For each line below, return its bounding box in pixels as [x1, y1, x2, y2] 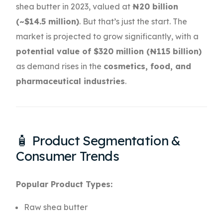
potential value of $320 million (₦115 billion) [16, 46, 202, 57]
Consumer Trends [16, 148, 119, 165]
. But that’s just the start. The [79, 16, 188, 27]
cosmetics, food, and [104, 61, 192, 72]
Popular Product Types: [16, 179, 113, 190]
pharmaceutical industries [16, 76, 125, 87]
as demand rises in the [16, 61, 104, 72]
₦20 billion [132, 1, 179, 12]
